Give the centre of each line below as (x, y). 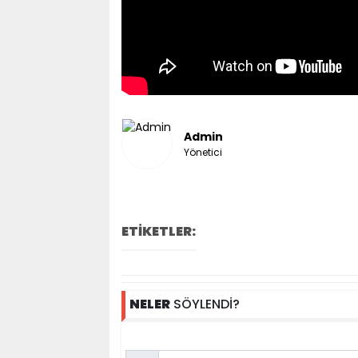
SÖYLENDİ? (205, 304)
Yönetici (203, 152)
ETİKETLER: (158, 231)
